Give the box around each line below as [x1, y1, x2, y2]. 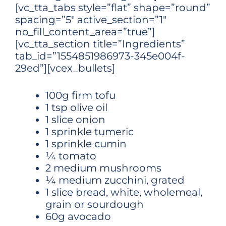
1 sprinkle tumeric [45, 126, 134, 138]
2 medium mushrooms [45, 162, 161, 174]
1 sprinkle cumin [45, 138, 127, 150]
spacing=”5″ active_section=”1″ [15, 14, 166, 26]
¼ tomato [45, 150, 96, 162]
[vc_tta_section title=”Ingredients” [15, 38, 185, 50]
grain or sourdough [45, 198, 144, 210]
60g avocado [45, 210, 111, 222]
